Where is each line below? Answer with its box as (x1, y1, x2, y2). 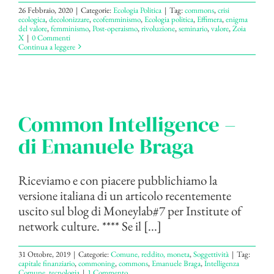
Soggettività (193, 248, 229, 259)
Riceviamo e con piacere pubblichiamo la (18, 171, 217, 188)
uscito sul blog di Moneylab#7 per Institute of (18, 202, 242, 219)
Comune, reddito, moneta (111, 248, 190, 259)
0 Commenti (32, 32, 70, 43)
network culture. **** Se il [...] (18, 217, 161, 234)
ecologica (18, 13, 45, 24)
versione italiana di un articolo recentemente (18, 187, 231, 204)
